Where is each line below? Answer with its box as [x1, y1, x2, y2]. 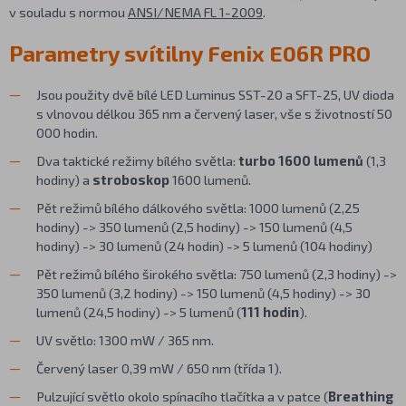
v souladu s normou [9, 3, 128, 20]
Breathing [328, 387, 393, 404]
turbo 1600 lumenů [238, 151, 363, 169]
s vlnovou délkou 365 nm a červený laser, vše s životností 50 [36, 104, 392, 121]
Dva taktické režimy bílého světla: [36, 151, 238, 169]
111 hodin [241, 303, 299, 320]
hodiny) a [36, 170, 92, 188]
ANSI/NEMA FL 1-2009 [128, 3, 263, 20]
